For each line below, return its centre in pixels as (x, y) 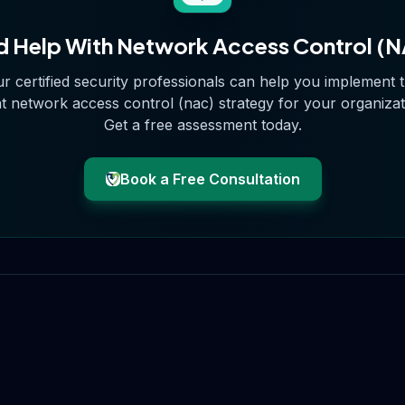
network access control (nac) (113, 103)
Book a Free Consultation (210, 179)
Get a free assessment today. (202, 125)
